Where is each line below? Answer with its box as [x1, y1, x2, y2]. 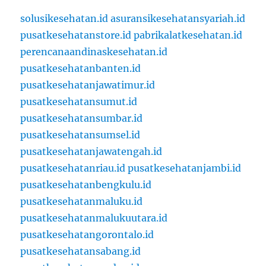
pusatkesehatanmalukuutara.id [20, 212, 168, 224]
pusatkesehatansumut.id [20, 96, 138, 108]
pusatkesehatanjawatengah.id [20, 145, 163, 158]
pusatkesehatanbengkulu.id [20, 179, 152, 191]
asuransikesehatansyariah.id [110, 12, 246, 25]
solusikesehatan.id [20, 12, 109, 25]
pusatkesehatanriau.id [20, 162, 126, 175]
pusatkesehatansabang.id [20, 245, 141, 258]
